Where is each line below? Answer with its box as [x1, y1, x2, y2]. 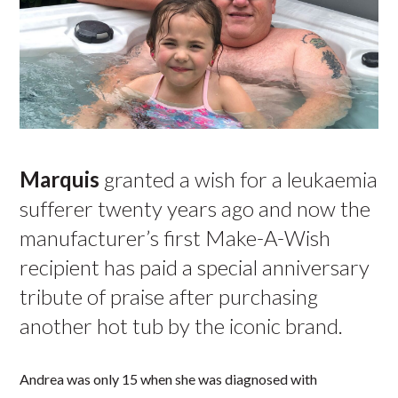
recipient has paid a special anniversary [20, 254, 370, 280]
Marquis [20, 166, 100, 192]
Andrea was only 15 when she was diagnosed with [20, 370, 318, 387]
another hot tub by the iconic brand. [20, 313, 344, 338]
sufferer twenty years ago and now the [20, 195, 371, 221]
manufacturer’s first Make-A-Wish [20, 225, 331, 251]
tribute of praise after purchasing [20, 283, 319, 309]
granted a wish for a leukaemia [99, 166, 378, 192]
